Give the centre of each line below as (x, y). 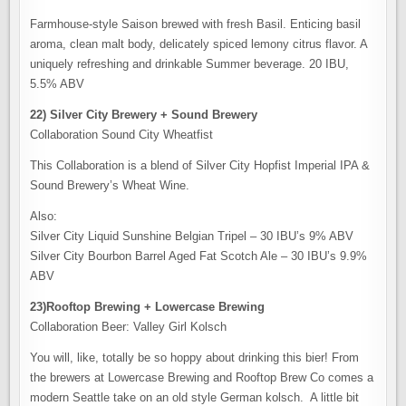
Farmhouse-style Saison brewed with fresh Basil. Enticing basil (196, 24)
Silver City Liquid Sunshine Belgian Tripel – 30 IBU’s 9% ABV (192, 236)
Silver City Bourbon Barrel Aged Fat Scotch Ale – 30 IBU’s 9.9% (199, 256)
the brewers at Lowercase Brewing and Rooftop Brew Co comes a (202, 377)
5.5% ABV (58, 84)
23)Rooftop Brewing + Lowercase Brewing (148, 307)
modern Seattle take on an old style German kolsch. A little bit (195, 397)
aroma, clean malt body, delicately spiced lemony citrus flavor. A (199, 44)
